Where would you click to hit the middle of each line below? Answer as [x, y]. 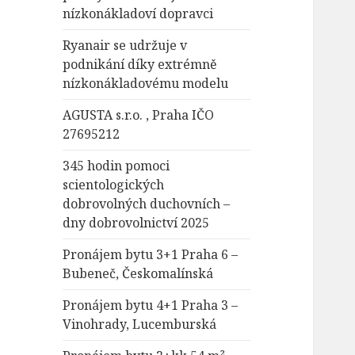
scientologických [114, 185]
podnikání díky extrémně [140, 65]
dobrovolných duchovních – [147, 204]
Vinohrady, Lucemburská [140, 324]
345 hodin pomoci [116, 166]
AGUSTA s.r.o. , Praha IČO [139, 115]
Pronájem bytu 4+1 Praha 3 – [151, 305]
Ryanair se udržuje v [125, 46]
